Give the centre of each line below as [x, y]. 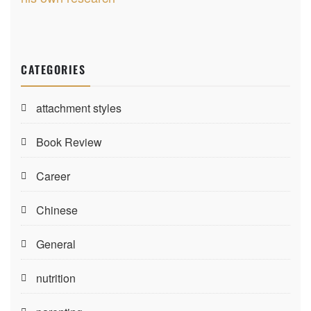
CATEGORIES [53, 69]
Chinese [57, 210]
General [56, 244]
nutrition [56, 278]
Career [53, 176]
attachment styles [79, 108]
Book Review [69, 142]
